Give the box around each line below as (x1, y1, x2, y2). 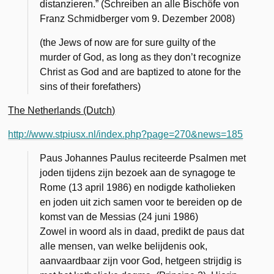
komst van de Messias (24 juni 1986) (40, 211, 199, 222)
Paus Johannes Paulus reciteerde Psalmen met (40, 152, 246, 163)
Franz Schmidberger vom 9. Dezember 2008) (40, 13, 235, 24)
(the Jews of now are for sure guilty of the (40, 37, 217, 48)
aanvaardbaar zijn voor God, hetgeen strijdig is (40, 255, 242, 266)
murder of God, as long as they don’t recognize (40, 51, 242, 62)
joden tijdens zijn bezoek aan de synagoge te (40, 167, 236, 178)
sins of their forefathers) (40, 81, 141, 92)
